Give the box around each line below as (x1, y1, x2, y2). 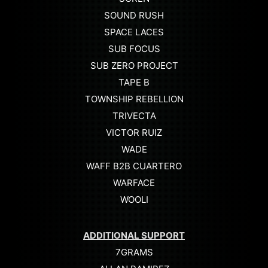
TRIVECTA (112, 109, 156, 121)
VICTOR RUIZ (106, 126, 162, 138)
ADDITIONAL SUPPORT (83, 229, 185, 241)
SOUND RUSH (104, 9, 164, 21)
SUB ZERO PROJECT (90, 59, 178, 71)
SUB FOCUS (108, 42, 160, 54)
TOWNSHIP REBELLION (84, 93, 184, 105)
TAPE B (118, 76, 150, 88)
